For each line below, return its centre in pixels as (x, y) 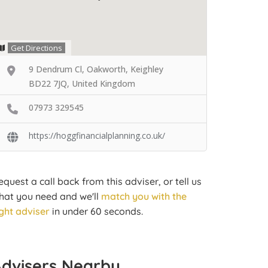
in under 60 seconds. (96, 211)
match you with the (144, 196)
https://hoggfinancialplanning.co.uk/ (97, 135)
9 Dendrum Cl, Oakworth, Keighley (96, 69)
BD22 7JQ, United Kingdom (82, 83)
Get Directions (36, 48)
